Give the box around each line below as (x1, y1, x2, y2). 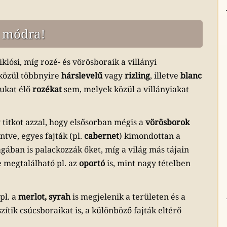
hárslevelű (61, 70, 103, 81)
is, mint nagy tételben (105, 158, 191, 169)
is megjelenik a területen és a (70, 191, 186, 202)
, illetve (150, 70, 181, 81)
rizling (125, 70, 150, 81)
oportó (79, 158, 105, 169)
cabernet (84, 130, 120, 142)
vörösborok (145, 117, 190, 128)
